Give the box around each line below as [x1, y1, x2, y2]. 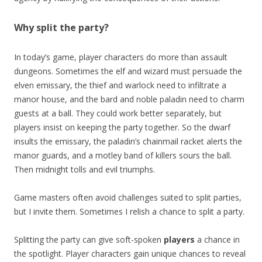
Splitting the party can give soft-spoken [14, 233, 164, 245]
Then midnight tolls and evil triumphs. [14, 163, 155, 175]
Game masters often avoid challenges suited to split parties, [14, 191, 242, 203]
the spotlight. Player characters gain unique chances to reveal [14, 247, 246, 259]
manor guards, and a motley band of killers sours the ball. [14, 149, 232, 161]
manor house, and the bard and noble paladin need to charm [14, 93, 244, 105]
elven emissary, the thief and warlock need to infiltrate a [14, 79, 226, 91]
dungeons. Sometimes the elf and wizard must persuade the [14, 65, 242, 77]
